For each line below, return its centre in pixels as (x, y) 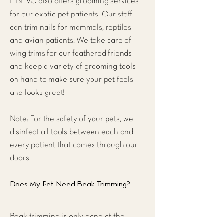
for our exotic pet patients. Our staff (71, 14)
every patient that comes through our (74, 145)
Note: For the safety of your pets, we (71, 119)
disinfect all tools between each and (71, 132)
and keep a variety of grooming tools (73, 67)
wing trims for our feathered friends (71, 54)
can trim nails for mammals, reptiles (70, 27)
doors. (20, 158)
